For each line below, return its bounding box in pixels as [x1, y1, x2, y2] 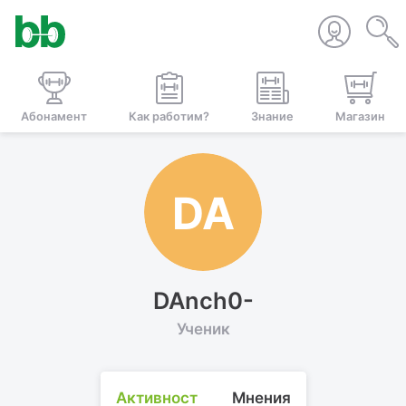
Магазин [335, 109, 385, 123]
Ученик [176, 320, 230, 339]
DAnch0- [152, 286, 254, 314]
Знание [251, 109, 294, 123]
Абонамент [21, 109, 87, 123]
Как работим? [129, 109, 209, 123]
